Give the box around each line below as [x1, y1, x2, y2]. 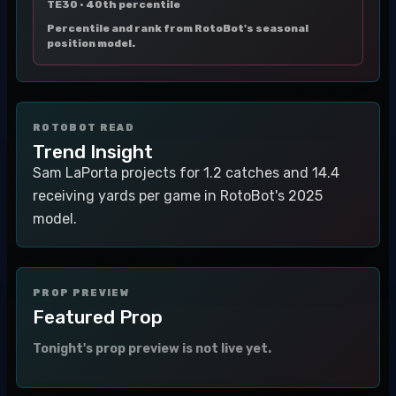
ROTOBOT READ [33, 122, 134, 133]
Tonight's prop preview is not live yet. [33, 341, 271, 356]
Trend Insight [33, 141, 153, 163]
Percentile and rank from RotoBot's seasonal [47, 22, 308, 34]
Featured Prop [33, 306, 163, 328]
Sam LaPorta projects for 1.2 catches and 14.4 [33, 164, 339, 181]
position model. [47, 37, 135, 49]
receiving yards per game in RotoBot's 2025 [33, 187, 323, 204]
